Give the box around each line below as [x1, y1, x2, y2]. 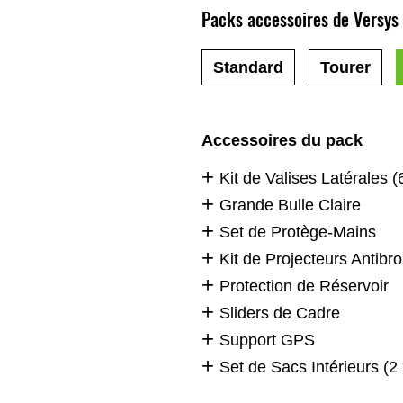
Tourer [320, 58, 371, 76]
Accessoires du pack [201, 130, 363, 149]
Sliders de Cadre [219, 304, 340, 323]
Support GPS [219, 331, 315, 350]
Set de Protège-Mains [219, 223, 376, 242]
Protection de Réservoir [219, 277, 389, 296]
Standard [213, 58, 283, 76]
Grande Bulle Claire [219, 196, 361, 215]
